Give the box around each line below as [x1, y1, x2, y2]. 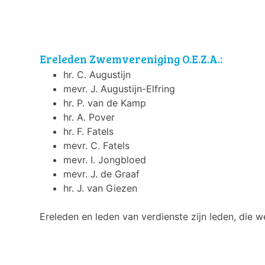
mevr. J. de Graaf [63, 168, 140, 180]
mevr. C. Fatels [63, 140, 130, 152]
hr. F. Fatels [63, 125, 114, 138]
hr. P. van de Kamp [63, 97, 147, 109]
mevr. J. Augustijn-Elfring [63, 83, 176, 95]
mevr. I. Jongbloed [63, 154, 147, 166]
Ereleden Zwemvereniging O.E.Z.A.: [40, 51, 223, 67]
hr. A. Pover [63, 111, 115, 124]
